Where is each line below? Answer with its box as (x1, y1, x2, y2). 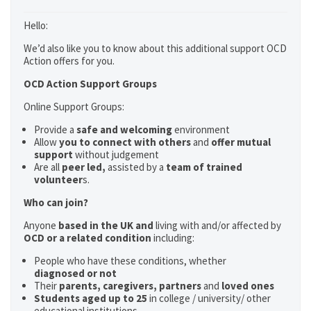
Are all (34, 160, 62, 174)
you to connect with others (59, 135, 191, 149)
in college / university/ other (149, 292, 271, 305)
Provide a (34, 123, 76, 136)
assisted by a (106, 160, 166, 174)
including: (153, 231, 194, 244)
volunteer (34, 173, 83, 186)
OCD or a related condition (24, 231, 153, 244)
